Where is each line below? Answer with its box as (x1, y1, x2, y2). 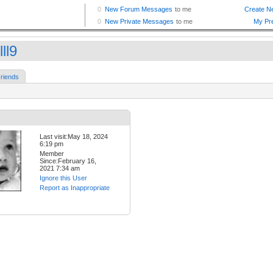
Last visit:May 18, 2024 (40, 133, 108, 141)
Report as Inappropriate (40, 184, 110, 192)
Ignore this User (40, 174, 87, 182)
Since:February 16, (40, 157, 96, 165)
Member (40, 150, 64, 158)
